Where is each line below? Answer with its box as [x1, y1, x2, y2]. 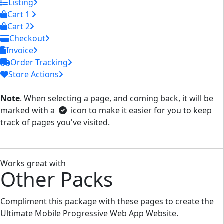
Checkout [9, 33, 45, 44]
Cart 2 [7, 21, 30, 32]
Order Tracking [10, 57, 68, 68]
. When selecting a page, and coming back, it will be [20, 93, 213, 104]
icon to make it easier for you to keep [69, 105, 212, 116]
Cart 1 [7, 9, 32, 20]
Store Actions [8, 69, 59, 80]
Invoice [6, 45, 33, 56]
